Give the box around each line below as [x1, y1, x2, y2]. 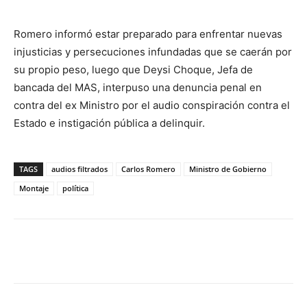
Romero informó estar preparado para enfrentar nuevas [14, 27, 282, 41]
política [62, 183, 88, 194]
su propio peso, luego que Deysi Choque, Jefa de [14, 63, 253, 77]
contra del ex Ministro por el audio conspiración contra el [14, 99, 290, 112]
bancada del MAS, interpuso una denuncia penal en [14, 81, 262, 95]
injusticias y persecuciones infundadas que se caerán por [14, 45, 292, 59]
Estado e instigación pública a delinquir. [14, 116, 205, 130]
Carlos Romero [121, 164, 175, 175]
